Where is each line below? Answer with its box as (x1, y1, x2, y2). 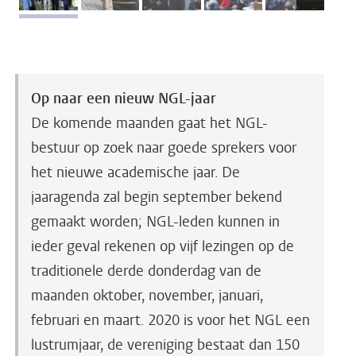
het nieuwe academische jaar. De (31, 163, 240, 183)
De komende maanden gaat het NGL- (31, 114, 268, 133)
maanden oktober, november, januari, (31, 286, 263, 306)
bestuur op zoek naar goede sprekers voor (31, 138, 296, 158)
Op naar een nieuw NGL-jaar (31, 89, 216, 109)
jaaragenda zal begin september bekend (31, 188, 282, 207)
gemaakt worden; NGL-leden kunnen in (31, 212, 280, 232)
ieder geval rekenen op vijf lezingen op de (31, 237, 294, 257)
